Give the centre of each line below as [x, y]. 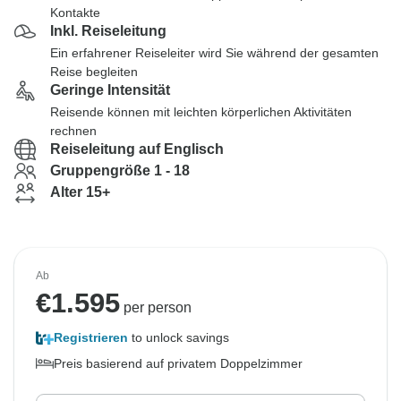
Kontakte [75, 13]
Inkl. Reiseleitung [108, 31]
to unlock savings [179, 337]
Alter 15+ [80, 192]
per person [156, 307]
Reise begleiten [94, 72]
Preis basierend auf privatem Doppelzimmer [178, 363]
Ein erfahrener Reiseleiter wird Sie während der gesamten [214, 53]
